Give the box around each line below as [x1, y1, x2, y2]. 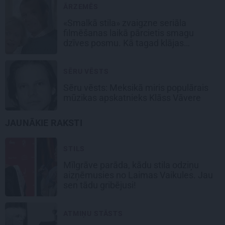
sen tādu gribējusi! [63, 179, 138, 190]
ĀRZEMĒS [63, 2, 98, 11]
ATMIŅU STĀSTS [63, 209, 123, 217]
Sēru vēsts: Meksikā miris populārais [63, 82, 208, 93]
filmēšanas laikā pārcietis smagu [63, 27, 194, 38]
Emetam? [63, 47, 104, 58]
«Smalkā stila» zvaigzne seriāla [63, 17, 186, 28]
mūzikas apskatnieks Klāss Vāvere [63, 92, 203, 103]
